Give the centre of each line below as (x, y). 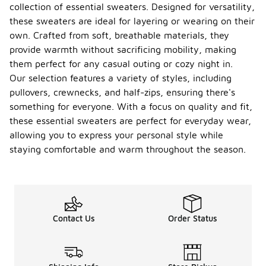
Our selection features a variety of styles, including (121, 78)
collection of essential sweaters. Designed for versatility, (132, 7)
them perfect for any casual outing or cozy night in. (121, 64)
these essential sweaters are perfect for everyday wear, (130, 121)
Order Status (192, 218)
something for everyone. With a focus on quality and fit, (131, 106)
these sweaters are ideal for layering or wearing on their (132, 21)
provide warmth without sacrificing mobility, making (123, 49)
